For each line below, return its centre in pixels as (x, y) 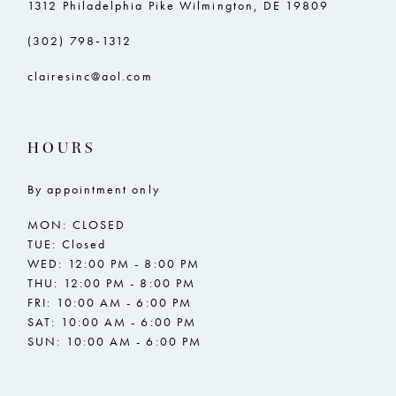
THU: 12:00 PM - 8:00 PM (112, 283)
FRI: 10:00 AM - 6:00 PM (110, 303)
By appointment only (94, 190)
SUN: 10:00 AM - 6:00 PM (115, 342)
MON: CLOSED (77, 225)
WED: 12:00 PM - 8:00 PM (114, 264)
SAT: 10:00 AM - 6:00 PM (112, 322)
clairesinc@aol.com (90, 76)
